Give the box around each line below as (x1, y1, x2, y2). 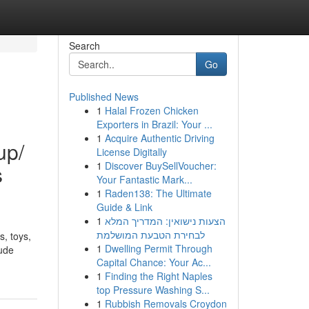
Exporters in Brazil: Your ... (96, 117, 212, 131)
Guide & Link (96, 200, 152, 214)
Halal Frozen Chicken (104, 103, 199, 117)
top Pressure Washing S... (96, 283, 210, 297)
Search (68, 39, 100, 52)
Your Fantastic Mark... (96, 172, 192, 186)
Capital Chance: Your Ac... (96, 255, 211, 269)
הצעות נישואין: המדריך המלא (104, 214, 226, 228)
